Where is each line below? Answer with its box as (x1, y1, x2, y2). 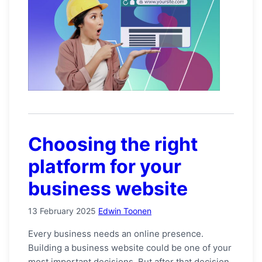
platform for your (28, 154, 181, 178)
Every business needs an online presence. (28, 227, 204, 239)
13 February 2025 (28, 205, 96, 216)
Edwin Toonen (98, 205, 151, 216)
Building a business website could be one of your (28, 242, 232, 253)
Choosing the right (28, 132, 198, 156)
